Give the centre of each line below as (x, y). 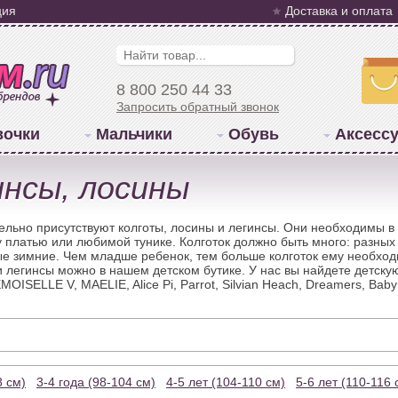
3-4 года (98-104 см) (96, 382)
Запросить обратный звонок (198, 107)
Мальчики (134, 134)
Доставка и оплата (339, 11)
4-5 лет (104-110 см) (226, 382)
